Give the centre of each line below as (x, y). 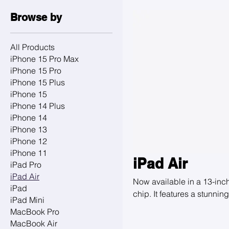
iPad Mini (27, 200)
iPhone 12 (29, 141)
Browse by (36, 17)
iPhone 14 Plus (38, 106)
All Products (32, 47)
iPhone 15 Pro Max (44, 59)
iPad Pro (26, 165)
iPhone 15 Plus (38, 82)
